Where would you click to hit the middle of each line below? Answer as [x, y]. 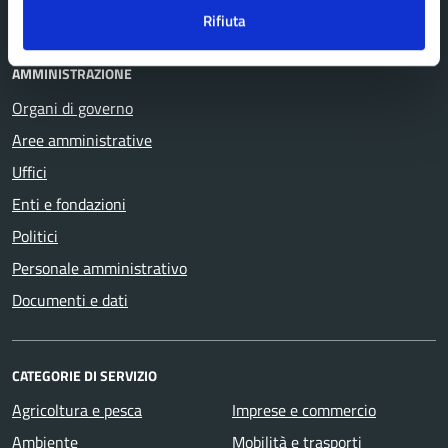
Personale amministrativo [99, 268]
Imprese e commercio [304, 410]
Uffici [29, 172]
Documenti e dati [70, 300]
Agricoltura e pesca [77, 410]
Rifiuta [224, 21]
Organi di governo [72, 108]
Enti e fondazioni [69, 204]
